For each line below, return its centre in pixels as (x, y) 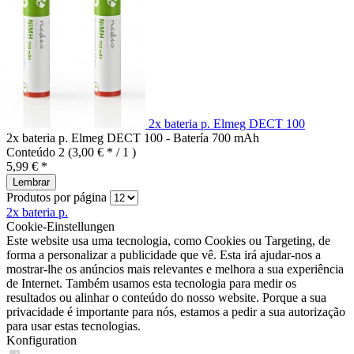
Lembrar (31, 182)
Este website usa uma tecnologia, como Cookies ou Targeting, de (168, 241)
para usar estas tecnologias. (73, 326)
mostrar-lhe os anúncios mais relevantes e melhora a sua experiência (175, 269)
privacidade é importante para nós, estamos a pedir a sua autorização (176, 312)
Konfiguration (41, 340)
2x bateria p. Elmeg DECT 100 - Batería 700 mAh (133, 138)
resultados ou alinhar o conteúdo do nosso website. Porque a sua (166, 298)
